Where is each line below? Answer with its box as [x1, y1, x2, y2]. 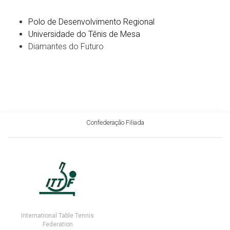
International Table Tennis [21, 212, 94, 219]
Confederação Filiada [86, 119, 144, 126]
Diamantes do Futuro [28, 42, 104, 51]
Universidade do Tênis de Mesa [28, 29, 140, 39]
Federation [42, 221, 73, 228]
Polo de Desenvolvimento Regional [28, 17, 155, 27]
